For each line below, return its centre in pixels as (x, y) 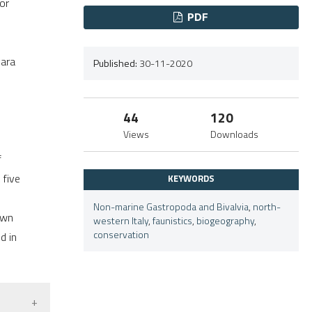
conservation (121, 234)
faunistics (172, 220)
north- (266, 206)
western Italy (120, 220)
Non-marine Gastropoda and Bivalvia (171, 206)
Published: (115, 63)
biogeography (225, 220)
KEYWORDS (191, 179)
